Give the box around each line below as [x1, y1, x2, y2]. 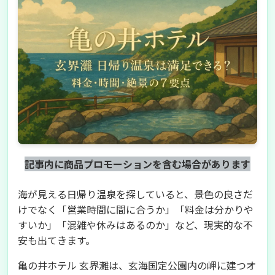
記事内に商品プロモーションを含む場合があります [25, 157, 250, 171]
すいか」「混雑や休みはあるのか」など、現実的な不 [18, 217, 253, 232]
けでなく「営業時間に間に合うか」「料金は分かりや [18, 202, 254, 217]
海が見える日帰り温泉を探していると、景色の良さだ [18, 187, 253, 201]
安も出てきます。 [18, 233, 95, 247]
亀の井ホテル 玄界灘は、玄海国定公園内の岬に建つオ [18, 258, 256, 273]
